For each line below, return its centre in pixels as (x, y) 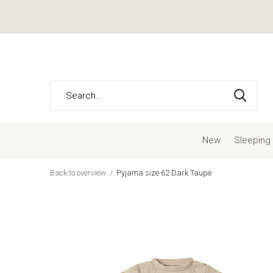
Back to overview (78, 173)
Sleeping (252, 140)
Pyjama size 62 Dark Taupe (164, 173)
